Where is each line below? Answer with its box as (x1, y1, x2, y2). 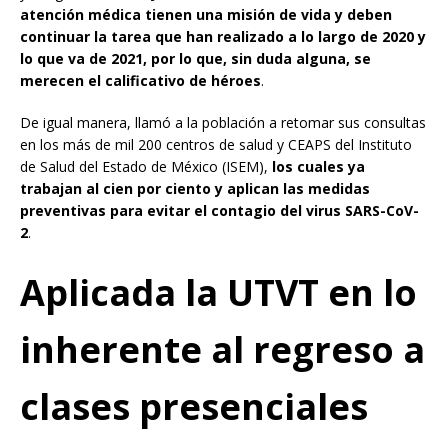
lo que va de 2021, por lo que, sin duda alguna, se (20, 48, 371, 68)
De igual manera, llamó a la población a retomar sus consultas (20, 112, 426, 132)
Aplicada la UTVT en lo (20, 267, 417, 317)
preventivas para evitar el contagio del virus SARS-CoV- (20, 200, 419, 220)
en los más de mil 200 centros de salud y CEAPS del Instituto (20, 134, 412, 154)
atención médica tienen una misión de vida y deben (20, 4, 392, 24)
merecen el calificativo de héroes (20, 70, 261, 90)
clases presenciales (20, 381, 368, 431)
